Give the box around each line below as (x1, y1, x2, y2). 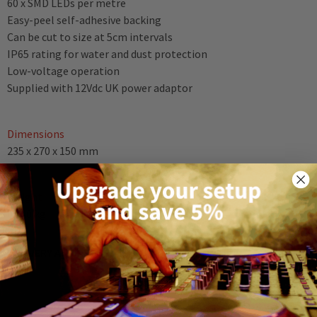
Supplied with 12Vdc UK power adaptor (7, 81, 192, 95)
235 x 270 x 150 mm (7, 144, 98, 158)
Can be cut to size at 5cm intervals (7, 30, 173, 44)
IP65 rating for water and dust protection (7, 47, 207, 61)
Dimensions (7, 127, 64, 141)
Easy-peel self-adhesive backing (7, 13, 161, 27)
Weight (7, 190, 42, 204)
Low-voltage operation (7, 64, 120, 78)
